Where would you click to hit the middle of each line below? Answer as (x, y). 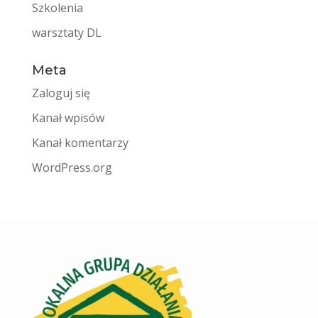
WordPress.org (72, 168)
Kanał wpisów (68, 118)
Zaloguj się (61, 93)
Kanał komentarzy (80, 143)
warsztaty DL (66, 33)
